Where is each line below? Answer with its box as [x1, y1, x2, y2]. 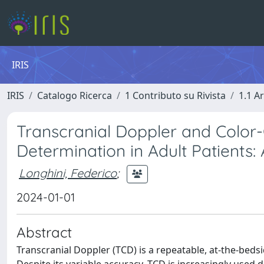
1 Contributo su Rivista [125, 89, 226, 102]
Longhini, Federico [19, 165, 117, 180]
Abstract [16, 223, 72, 241]
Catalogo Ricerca [37, 89, 112, 102]
